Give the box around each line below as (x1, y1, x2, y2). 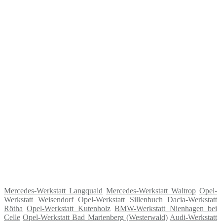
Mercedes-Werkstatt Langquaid (4, 186, 103, 195)
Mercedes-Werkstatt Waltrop (106, 186, 196, 195)
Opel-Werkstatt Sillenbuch (78, 195, 163, 204)
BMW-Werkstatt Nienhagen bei (114, 204, 218, 213)
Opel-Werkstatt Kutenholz (27, 204, 110, 213)
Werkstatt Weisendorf (4, 195, 74, 204)
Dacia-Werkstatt (167, 195, 217, 204)
